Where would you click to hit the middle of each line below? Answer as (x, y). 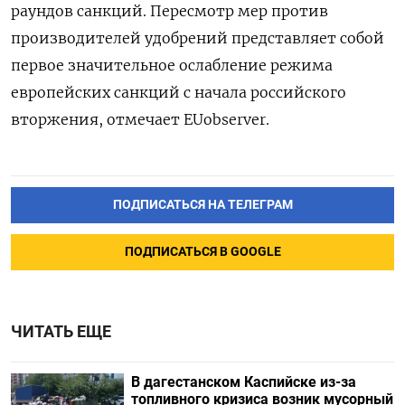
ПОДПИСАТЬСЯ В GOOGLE (202, 252)
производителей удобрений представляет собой (198, 38)
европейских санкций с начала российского (179, 93)
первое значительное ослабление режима (172, 66)
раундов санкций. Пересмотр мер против (170, 11)
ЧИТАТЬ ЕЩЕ (61, 332)
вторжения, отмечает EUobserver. (140, 120)
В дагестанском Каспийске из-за (243, 382)
